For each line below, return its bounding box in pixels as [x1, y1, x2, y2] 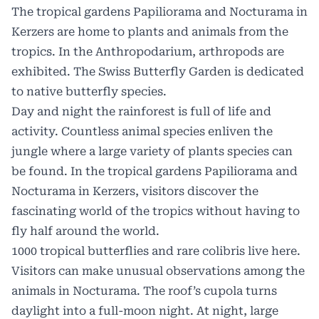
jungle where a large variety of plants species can [11, 145, 293, 159]
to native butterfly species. [11, 85, 167, 99]
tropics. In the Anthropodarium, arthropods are [11, 45, 284, 59]
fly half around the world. [11, 224, 159, 239]
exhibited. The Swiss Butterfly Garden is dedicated [11, 65, 304, 79]
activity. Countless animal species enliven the [11, 125, 273, 139]
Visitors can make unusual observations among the [11, 264, 305, 278]
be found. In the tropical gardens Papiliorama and [11, 164, 298, 179]
